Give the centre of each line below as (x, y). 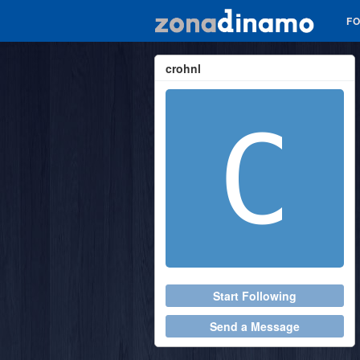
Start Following (255, 296)
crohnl (183, 68)
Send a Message (255, 326)
